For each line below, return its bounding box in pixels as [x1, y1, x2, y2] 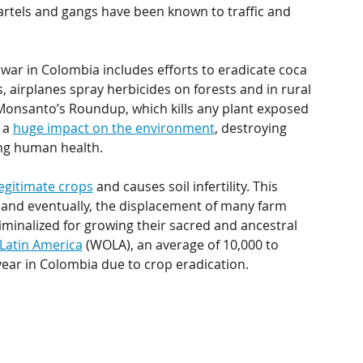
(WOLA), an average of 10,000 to [82, 236, 282, 254]
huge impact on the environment [12, 119, 215, 137]
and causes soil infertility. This [92, 177, 281, 195]
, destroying [214, 119, 290, 137]
